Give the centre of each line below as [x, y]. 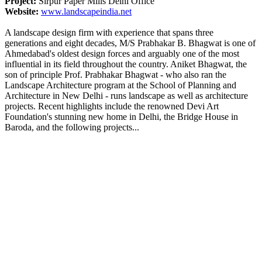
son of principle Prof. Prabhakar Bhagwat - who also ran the [116, 74]
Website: [22, 11]
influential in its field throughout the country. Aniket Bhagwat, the [126, 64]
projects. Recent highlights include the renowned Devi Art [112, 106]
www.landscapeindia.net [86, 11]
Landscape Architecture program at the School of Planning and [120, 85]
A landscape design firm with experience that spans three [109, 32]
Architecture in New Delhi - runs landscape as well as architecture [126, 95]
